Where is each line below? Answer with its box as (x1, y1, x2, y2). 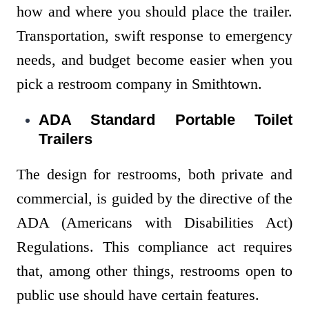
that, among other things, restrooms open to (17, 262, 292, 280)
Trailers (39, 130, 92, 148)
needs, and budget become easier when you (17, 51, 292, 69)
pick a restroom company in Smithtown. (17, 75, 266, 93)
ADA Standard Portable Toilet (39, 111, 292, 129)
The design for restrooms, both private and (17, 166, 292, 183)
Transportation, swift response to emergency (17, 27, 292, 45)
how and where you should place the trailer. (17, 3, 292, 21)
